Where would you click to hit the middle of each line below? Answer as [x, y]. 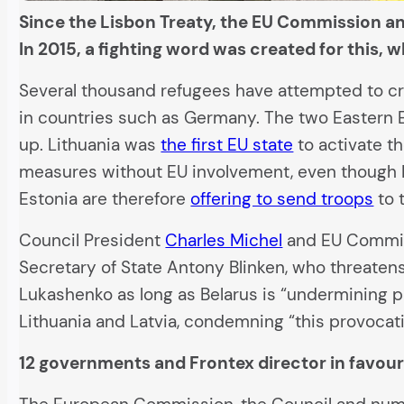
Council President [92, 240]
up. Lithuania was [90, 144]
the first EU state [227, 144]
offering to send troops [282, 198]
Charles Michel [224, 240]
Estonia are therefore [105, 198]
